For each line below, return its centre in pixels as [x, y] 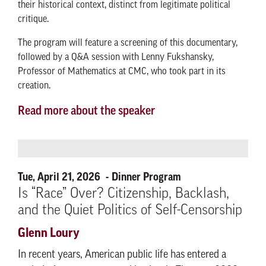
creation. [34, 86]
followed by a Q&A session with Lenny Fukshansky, [116, 58]
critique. [33, 20]
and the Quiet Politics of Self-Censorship [130, 211]
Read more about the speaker [86, 112]
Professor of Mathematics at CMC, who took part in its [122, 72]
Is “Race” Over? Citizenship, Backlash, [123, 194]
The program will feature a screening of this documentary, [128, 43]
